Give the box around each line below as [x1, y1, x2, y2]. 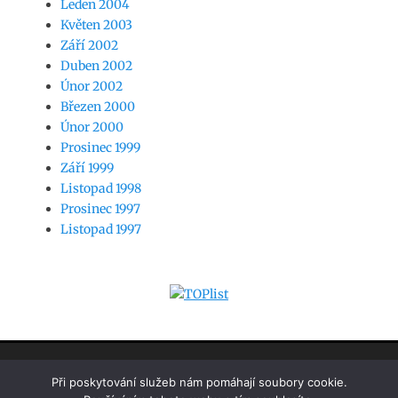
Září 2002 [60, 36, 118, 53]
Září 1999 [60, 159, 114, 176]
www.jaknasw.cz [48, 362, 151, 378]
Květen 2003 [60, 16, 132, 33]
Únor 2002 [60, 77, 123, 94]
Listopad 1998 [60, 179, 141, 196]
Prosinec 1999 [60, 139, 140, 155]
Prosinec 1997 [60, 200, 140, 217]
